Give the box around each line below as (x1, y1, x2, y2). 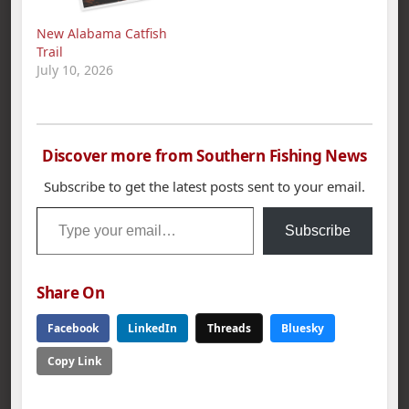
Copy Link (47, 352, 101, 369)
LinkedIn (128, 320, 177, 336)
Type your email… (36, 195, 157, 216)
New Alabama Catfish (37, 24, 167, 42)
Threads (207, 320, 251, 336)
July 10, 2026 (37, 60, 113, 79)
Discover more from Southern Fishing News (42, 144, 367, 166)
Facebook (47, 320, 99, 336)
